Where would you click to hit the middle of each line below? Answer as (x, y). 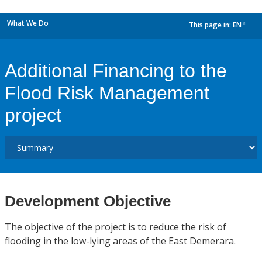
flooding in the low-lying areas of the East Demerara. (120, 241)
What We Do (28, 23)
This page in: (211, 25)
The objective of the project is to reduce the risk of (116, 227)
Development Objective (88, 201)
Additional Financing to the (116, 71)
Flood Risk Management (107, 93)
